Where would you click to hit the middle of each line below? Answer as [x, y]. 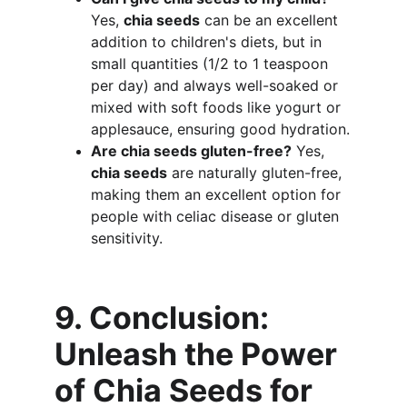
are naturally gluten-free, [257, 173]
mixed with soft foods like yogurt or [218, 107]
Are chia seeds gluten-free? [191, 151]
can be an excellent [271, 20]
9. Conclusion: [165, 318]
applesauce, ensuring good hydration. [220, 129]
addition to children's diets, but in [208, 42]
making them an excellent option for [218, 194]
